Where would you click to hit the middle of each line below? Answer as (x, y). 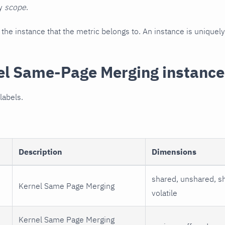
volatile (164, 193)
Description (40, 151)
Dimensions (174, 151)
